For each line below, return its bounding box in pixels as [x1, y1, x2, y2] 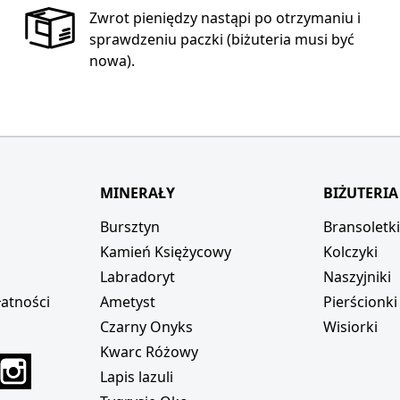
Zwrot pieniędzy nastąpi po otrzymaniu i [88, 7, 361, 28]
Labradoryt [99, 266, 175, 287]
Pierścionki [323, 291, 398, 312]
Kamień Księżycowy [99, 241, 231, 262]
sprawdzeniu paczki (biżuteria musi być [88, 29, 354, 49]
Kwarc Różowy [99, 341, 198, 362]
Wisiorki [323, 316, 379, 337]
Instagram [31, 354, 102, 374]
